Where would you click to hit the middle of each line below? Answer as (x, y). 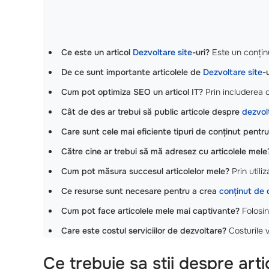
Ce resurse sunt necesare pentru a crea (140, 191)
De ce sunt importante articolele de (132, 72)
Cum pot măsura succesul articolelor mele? (145, 171)
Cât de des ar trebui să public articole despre (152, 111)
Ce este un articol (97, 52)
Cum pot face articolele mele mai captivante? (150, 210)
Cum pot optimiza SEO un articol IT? (132, 92)
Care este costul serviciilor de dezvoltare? (144, 230)
